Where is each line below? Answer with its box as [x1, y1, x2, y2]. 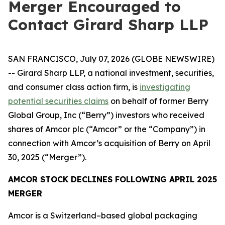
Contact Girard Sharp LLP [8, 15, 208, 34]
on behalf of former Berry [108, 96, 208, 106]
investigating [140, 82, 190, 92]
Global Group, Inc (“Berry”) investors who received [8, 110, 204, 120]
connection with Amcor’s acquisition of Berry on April [8, 138, 210, 148]
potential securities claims [8, 96, 108, 106]
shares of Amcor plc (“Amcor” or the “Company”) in [8, 124, 205, 134]
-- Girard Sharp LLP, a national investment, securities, [8, 68, 214, 78]
